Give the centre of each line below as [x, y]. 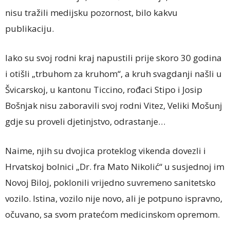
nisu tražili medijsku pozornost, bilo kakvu [91, 12]
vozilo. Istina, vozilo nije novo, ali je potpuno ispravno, [114, 198]
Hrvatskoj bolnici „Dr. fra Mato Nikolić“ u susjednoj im [115, 166]
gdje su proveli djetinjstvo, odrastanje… [85, 121]
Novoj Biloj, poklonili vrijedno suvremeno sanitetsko [110, 182]
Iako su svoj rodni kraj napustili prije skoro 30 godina [113, 57]
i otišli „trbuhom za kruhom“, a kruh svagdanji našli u [113, 73]
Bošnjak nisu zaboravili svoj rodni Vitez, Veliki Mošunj [114, 105]
